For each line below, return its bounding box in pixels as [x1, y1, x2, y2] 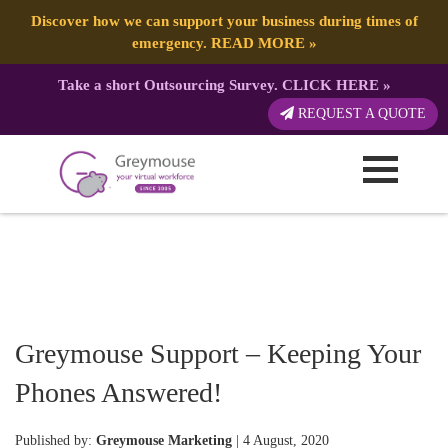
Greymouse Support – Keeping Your [15, 337, 421, 369]
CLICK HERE [281, 76, 379, 93]
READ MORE [210, 34, 305, 51]
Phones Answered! [15, 376, 222, 408]
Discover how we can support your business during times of [30, 12, 418, 29]
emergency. [131, 34, 211, 51]
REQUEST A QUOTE [294, 106, 426, 121]
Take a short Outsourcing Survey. [57, 76, 282, 93]
